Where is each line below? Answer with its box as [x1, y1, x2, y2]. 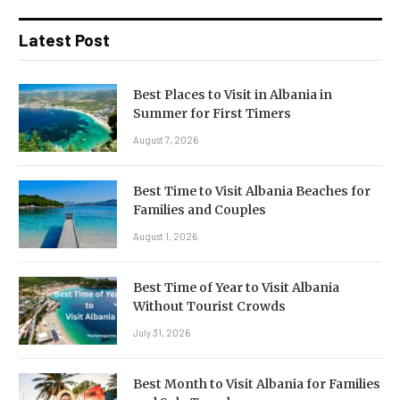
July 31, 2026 [133, 326, 190, 338]
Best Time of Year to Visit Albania [133, 279, 339, 296]
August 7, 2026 [133, 133, 198, 146]
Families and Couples [133, 201, 266, 218]
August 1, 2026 [133, 229, 197, 242]
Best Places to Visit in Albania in [133, 86, 332, 103]
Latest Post [19, 29, 110, 50]
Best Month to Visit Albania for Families [133, 375, 380, 392]
